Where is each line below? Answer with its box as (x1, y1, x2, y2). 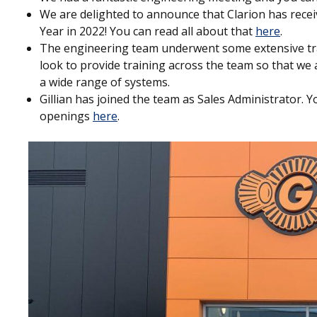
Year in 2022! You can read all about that (40, 23, 255, 40)
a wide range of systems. (40, 74, 170, 91)
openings (40, 108, 93, 125)
